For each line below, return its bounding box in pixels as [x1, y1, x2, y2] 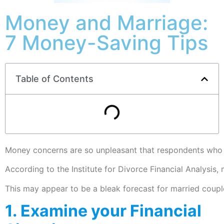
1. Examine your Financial [5, 201, 201, 221]
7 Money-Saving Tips [5, 30, 208, 55]
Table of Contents [15, 73, 93, 84]
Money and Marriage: [5, 10, 208, 35]
